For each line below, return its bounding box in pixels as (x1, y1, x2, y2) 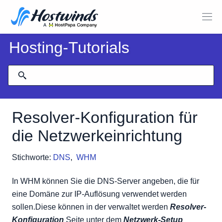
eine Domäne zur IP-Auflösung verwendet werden (12, 190, 187, 198)
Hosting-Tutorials (9, 39, 129, 56)
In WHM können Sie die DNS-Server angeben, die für (12, 177, 199, 185)
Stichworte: (12, 153, 51, 162)
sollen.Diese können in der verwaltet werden (12, 203, 170, 211)
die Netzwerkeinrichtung (12, 127, 182, 145)
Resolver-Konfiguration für (12, 109, 198, 126)
